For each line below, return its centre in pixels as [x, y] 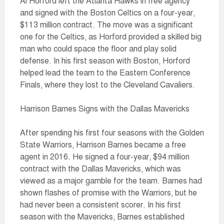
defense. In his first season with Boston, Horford [105, 61]
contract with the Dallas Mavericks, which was [100, 169]
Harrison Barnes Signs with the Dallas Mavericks [105, 109]
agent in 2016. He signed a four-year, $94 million [105, 157]
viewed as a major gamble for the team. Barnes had [111, 181]
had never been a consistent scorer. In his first [100, 205]
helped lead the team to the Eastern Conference [105, 73]
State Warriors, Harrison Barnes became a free [103, 145]
